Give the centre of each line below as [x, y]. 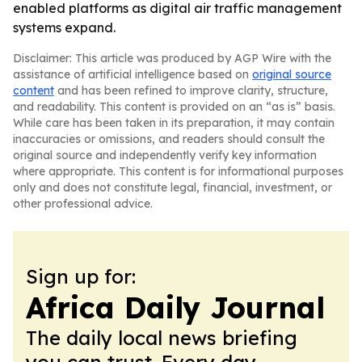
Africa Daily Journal [175, 307]
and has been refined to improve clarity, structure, [191, 90]
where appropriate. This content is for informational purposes [178, 171]
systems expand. [64, 27]
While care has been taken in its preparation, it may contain [174, 123]
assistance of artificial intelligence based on [133, 74]
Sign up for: [81, 276]
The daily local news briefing [162, 338]
